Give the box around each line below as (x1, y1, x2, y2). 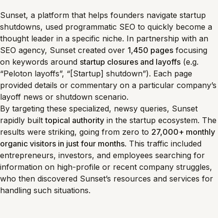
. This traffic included (125, 139, 201, 148)
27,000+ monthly (151, 127, 215, 137)
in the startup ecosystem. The (104, 115, 217, 125)
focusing (173, 45, 207, 55)
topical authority (45, 115, 104, 125)
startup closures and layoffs (80, 57, 181, 67)
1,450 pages (127, 45, 173, 55)
